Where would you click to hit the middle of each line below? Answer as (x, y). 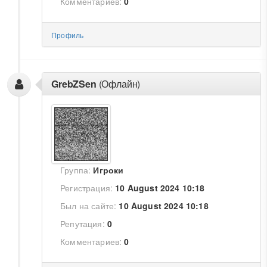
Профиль (68, 35)
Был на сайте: (89, 206)
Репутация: (83, 223)
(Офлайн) (118, 84)
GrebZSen (74, 84)
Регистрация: (87, 188)
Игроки (108, 170)
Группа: (76, 170)
